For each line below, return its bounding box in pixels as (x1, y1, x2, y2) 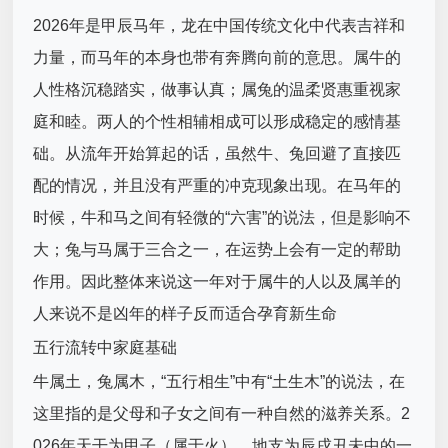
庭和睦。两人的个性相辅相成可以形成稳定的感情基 (33, 113, 402, 131)
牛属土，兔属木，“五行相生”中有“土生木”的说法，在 (33, 373, 406, 391)
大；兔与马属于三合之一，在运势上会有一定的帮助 (33, 241, 402, 259)
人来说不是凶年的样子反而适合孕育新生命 (33, 305, 338, 323)
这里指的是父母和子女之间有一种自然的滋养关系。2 (33, 405, 411, 423)
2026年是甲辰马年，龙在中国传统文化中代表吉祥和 (33, 17, 406, 35)
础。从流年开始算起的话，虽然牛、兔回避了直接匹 (33, 145, 402, 163)
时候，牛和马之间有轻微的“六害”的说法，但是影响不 (33, 209, 412, 227)
